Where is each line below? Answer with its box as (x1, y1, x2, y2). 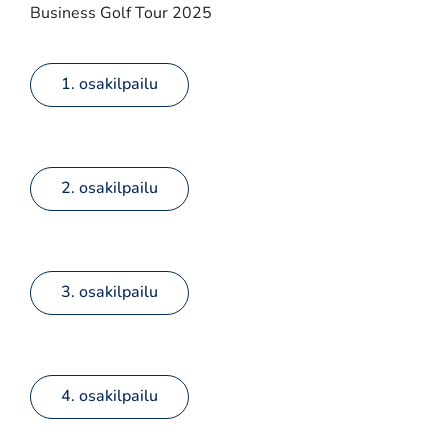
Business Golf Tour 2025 (30, 5, 212, 22)
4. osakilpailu (61, 388, 158, 405)
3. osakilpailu (61, 284, 158, 301)
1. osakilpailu (61, 76, 158, 93)
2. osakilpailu (61, 180, 158, 197)
